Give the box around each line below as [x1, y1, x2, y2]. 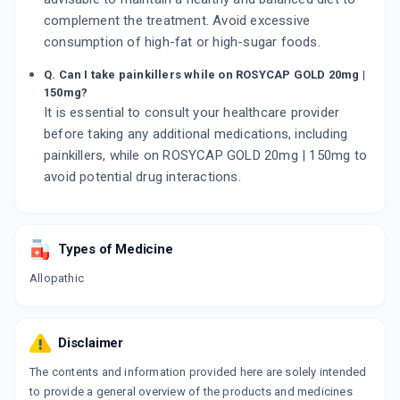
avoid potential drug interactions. [44, 169, 241, 186]
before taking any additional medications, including [44, 126, 348, 143]
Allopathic [29, 271, 84, 286]
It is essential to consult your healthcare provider [44, 104, 340, 121]
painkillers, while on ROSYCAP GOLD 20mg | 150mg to [44, 147, 368, 164]
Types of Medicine [58, 241, 173, 258]
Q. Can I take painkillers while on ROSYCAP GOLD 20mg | [44, 68, 365, 82]
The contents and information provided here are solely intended [29, 365, 367, 379]
